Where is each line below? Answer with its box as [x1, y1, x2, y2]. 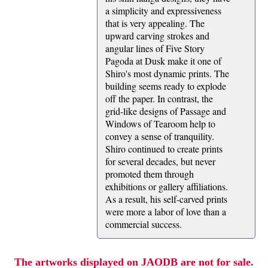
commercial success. [105, 218, 182, 231]
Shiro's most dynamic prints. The [105, 67, 229, 80]
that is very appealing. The [105, 17, 205, 30]
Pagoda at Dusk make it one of [105, 54, 221, 68]
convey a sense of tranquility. [105, 130, 214, 143]
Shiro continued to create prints [105, 142, 223, 156]
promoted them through [105, 167, 194, 181]
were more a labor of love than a [105, 205, 226, 218]
